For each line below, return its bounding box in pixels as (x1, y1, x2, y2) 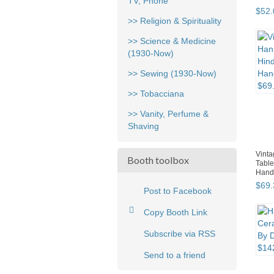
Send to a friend (144, 250, 206, 261)
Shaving (128, 121, 159, 131)
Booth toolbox (127, 154, 189, 166)
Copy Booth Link (144, 207, 207, 218)
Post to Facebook (144, 186, 212, 196)
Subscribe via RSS (144, 229, 215, 239)
